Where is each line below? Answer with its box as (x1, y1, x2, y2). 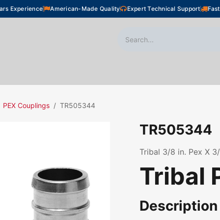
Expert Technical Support (127, 5, 200, 12)
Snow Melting (122, 68, 173, 78)
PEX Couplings (3, 101, 50, 110)
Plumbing (63, 68, 98, 78)
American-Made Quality (50, 5, 120, 12)
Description (139, 197, 218, 214)
